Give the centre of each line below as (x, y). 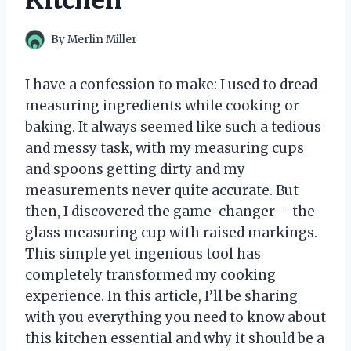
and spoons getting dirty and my (135, 169)
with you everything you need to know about (175, 317)
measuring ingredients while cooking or (162, 105)
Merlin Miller (103, 39)
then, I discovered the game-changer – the (170, 211)
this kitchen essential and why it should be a (175, 338)
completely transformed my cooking (150, 275)
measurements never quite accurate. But (162, 190)
